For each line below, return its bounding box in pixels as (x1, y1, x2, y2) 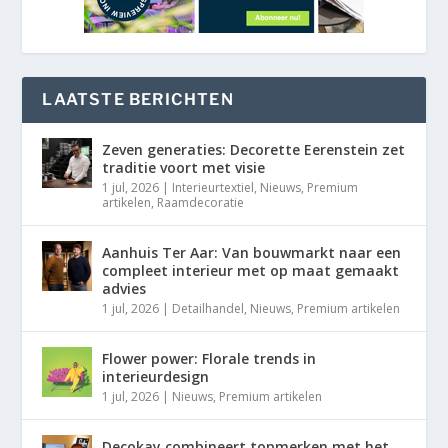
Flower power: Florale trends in (102, 348, 317, 368)
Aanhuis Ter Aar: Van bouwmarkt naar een (102, 242, 402, 262)
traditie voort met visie (102, 157, 266, 177)
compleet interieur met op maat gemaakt (102, 260, 400, 280)
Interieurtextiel (172, 178, 255, 196)
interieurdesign (102, 366, 210, 386)
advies (102, 278, 147, 298)
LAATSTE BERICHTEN (42, 89, 234, 109)
